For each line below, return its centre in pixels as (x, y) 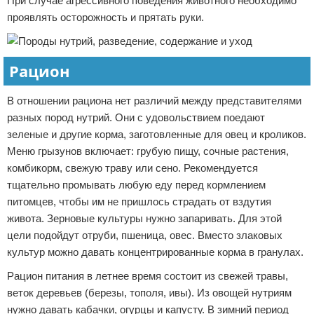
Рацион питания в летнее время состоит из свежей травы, (148, 276)
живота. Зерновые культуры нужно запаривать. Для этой (144, 218)
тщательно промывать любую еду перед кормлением (136, 185)
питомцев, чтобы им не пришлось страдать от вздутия (139, 202)
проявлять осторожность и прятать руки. (105, 17)
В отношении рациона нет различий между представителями (154, 101)
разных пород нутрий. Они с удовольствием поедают (136, 117)
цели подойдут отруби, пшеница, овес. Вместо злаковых (145, 235)
